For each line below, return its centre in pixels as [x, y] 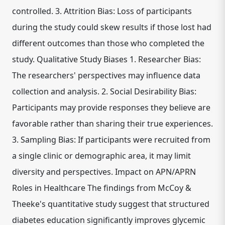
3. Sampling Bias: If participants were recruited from [111, 140]
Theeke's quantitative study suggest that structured [111, 204]
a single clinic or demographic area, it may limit [101, 156]
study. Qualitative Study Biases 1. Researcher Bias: [106, 59]
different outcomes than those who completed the [108, 43]
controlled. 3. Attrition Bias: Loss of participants [102, 11]
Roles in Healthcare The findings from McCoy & [102, 188]
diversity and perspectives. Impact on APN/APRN [104, 172]
